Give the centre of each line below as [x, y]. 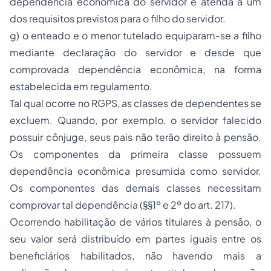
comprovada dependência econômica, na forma [135, 70]
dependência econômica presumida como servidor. [135, 171]
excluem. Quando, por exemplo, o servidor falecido [135, 120]
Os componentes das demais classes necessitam [135, 188]
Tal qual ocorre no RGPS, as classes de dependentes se [135, 103]
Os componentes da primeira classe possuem [135, 154]
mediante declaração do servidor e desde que [135, 53]
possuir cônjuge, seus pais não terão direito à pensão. [135, 137]
